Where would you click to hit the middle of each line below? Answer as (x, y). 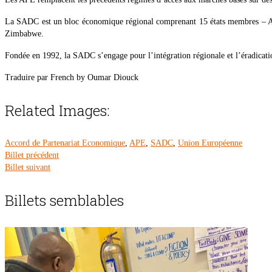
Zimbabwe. (24, 34)
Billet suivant (28, 168)
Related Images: (57, 111)
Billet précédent (32, 155)
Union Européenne (210, 143)
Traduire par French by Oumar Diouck (72, 78)
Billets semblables (64, 201)
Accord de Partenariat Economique (65, 143)
